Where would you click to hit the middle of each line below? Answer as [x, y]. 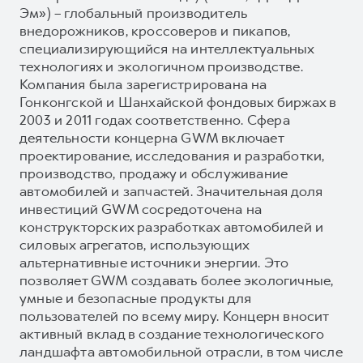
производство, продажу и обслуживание [154, 173]
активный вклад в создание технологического [172, 333]
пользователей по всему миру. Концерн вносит [174, 316]
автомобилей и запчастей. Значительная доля [171, 191]
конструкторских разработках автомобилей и [172, 226]
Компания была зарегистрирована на [143, 84]
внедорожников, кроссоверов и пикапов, [155, 30]
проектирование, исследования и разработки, [172, 155]
